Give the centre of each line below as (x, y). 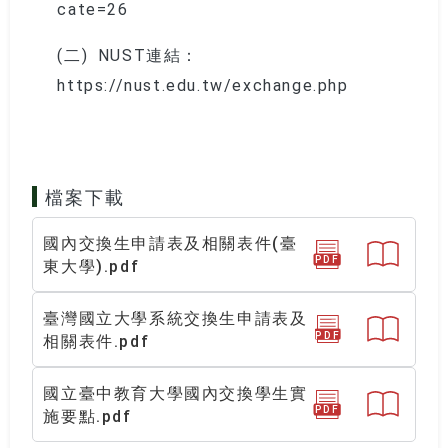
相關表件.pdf (96, 340)
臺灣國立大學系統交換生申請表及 (175, 317)
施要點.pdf (87, 415)
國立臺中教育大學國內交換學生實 (175, 392)
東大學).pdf (91, 265)
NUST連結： (148, 53)
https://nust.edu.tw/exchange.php (203, 83)
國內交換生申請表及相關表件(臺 (170, 242)
